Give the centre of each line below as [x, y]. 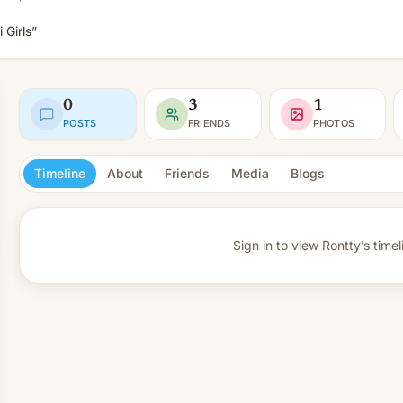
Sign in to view [276, 245]
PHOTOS [334, 123]
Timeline [60, 173]
